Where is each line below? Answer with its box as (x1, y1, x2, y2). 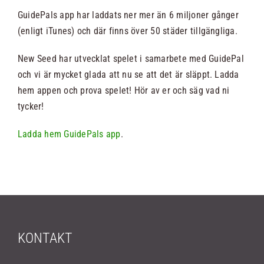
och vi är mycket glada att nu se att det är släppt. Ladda (18, 69, 239, 81)
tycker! (18, 101, 44, 113)
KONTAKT (18, 230, 72, 247)
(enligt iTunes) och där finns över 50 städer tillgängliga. (18, 25, 237, 37)
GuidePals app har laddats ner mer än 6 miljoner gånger (18, 9, 239, 21)
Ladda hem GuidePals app (18, 128, 121, 140)
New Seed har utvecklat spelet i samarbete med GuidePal (18, 53, 244, 65)
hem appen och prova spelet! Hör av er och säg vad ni (18, 85, 230, 97)
